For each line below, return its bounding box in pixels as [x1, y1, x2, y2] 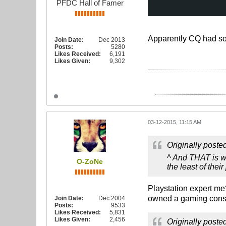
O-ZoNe [77, 157, 103, 165]
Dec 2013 [98, 36, 125, 43]
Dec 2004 [98, 195, 125, 202]
